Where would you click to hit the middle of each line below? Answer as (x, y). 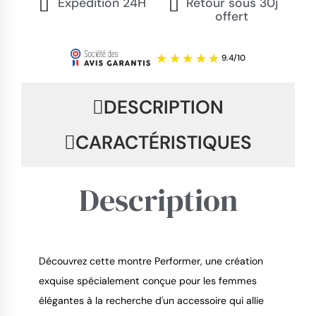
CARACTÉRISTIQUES (164, 142)
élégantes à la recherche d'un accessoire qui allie (151, 300)
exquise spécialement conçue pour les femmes (148, 280)
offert (232, 17)
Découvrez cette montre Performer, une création (151, 261)
